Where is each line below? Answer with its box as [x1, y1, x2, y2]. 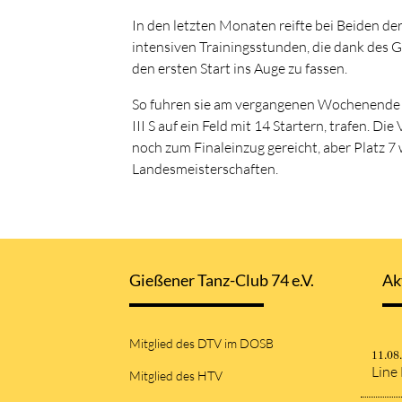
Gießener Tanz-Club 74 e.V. [129, 271, 314, 291]
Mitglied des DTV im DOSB [129, 336, 274, 352]
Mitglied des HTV [129, 367, 223, 383]
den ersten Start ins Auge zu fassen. [132, 58, 347, 77]
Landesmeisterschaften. [132, 159, 278, 178]
